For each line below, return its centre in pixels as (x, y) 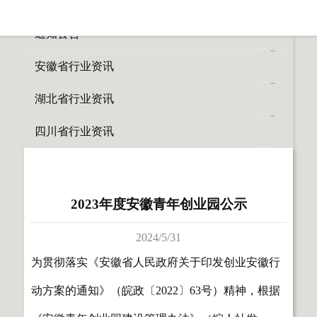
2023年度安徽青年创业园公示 (158, 204)
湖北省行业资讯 (74, 99)
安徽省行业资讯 (74, 66)
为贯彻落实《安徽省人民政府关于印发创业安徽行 (156, 262)
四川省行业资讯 (74, 131)
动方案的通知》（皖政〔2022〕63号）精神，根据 (156, 290)
